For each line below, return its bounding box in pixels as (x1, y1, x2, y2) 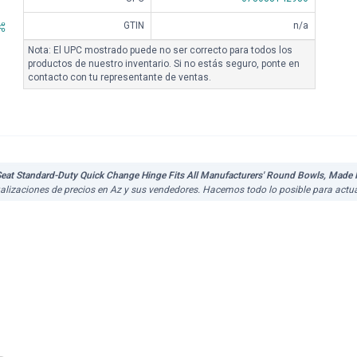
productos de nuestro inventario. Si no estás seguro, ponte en (28, 58, 300, 69)
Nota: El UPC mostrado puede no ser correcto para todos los (28, 45, 292, 56)
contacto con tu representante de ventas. (28, 72, 211, 83)
